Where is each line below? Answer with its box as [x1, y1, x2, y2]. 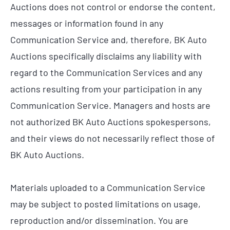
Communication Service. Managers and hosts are [10, 100, 210, 111]
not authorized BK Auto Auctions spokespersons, [10, 116, 211, 128]
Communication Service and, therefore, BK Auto [10, 34, 207, 46]
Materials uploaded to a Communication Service [10, 181, 205, 193]
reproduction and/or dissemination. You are [10, 214, 188, 226]
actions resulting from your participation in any [10, 83, 202, 95]
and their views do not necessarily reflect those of [10, 132, 215, 144]
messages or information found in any [10, 17, 163, 29]
